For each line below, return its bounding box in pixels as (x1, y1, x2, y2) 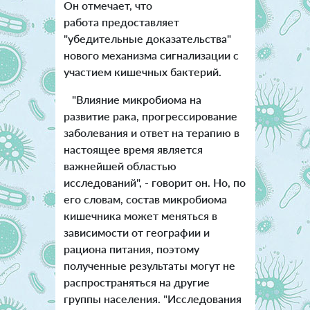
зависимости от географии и (63, 225, 210, 239)
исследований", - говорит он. (63, 175, 213, 189)
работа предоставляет (63, 15, 179, 28)
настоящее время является (63, 142, 203, 156)
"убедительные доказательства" (63, 31, 231, 45)
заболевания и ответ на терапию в (63, 125, 239, 139)
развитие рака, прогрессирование (63, 109, 237, 122)
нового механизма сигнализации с (63, 48, 239, 62)
